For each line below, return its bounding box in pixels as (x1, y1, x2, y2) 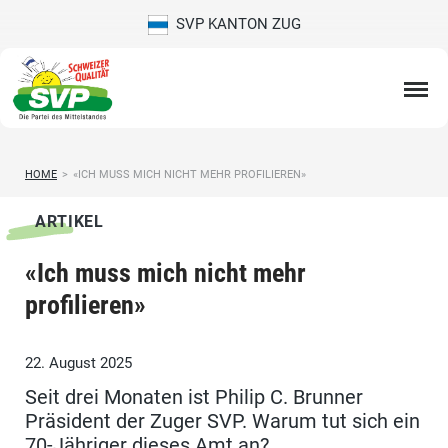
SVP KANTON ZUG (167, 15, 301, 33)
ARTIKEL (35, 212, 104, 232)
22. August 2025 (25, 354, 132, 373)
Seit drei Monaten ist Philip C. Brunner (25, 385, 363, 410)
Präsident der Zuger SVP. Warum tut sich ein (25, 409, 420, 434)
